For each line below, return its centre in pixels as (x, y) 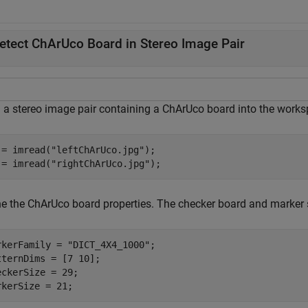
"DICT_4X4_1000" (109, 245)
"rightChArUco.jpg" (100, 164)
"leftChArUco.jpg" (98, 150)
